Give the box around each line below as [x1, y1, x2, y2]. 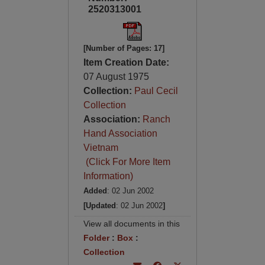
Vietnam [83, 143, 118, 153]
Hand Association [83, 128, 157, 138]
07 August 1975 [83, 72, 149, 82]
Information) [83, 171, 133, 181]
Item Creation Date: [83, 57, 169, 67]
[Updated [83, 201, 116, 210]
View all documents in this [83, 219, 180, 228]
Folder [83, 233, 109, 243]
